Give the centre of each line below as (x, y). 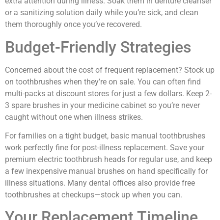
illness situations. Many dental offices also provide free (100, 183)
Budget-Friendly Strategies (98, 47)
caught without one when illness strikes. (74, 117)
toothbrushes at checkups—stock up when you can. (94, 194)
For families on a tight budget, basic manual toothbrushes (105, 136)
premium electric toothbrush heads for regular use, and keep (109, 159)
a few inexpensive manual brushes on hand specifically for (106, 171)
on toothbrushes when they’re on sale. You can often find (103, 82)
